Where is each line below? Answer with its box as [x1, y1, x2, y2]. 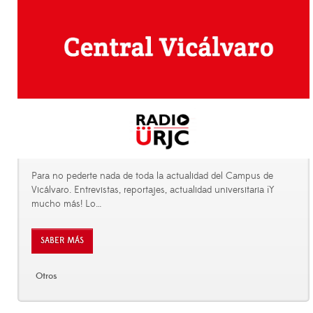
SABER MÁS [41, 235, 84, 246]
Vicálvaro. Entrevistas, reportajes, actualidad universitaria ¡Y [31, 183, 275, 196]
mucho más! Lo [31, 197, 96, 210]
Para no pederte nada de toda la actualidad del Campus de [31, 169, 273, 182]
